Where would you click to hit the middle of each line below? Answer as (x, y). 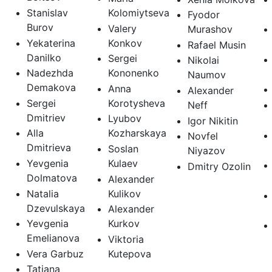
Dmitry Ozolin (219, 166)
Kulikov (124, 193)
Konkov (125, 43)
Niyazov (206, 151)
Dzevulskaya (56, 208)
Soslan (123, 148)
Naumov (206, 75)
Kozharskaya (137, 133)
